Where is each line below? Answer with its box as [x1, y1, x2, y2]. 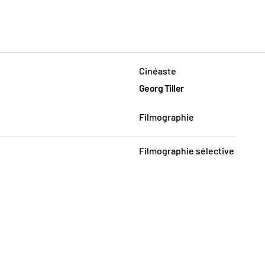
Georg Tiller [138, 82, 184, 93]
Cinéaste [138, 64, 176, 76]
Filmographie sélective [138, 144, 234, 156]
